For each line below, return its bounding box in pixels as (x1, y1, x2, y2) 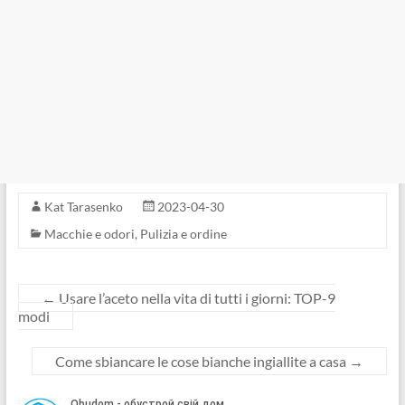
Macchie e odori (43, 225, 135, 241)
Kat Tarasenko (43, 198, 123, 214)
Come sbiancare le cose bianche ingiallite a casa (55, 352, 350, 370)
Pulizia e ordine (139, 225, 227, 241)
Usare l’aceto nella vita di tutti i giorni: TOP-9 (55, 288, 335, 306)
